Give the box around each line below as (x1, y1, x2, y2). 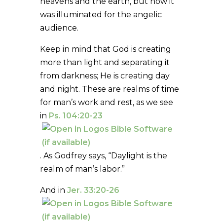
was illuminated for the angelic (39, 9, 162, 19)
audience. (39, 23, 78, 33)
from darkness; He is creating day (39, 71, 170, 80)
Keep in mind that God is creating (39, 44, 171, 54)
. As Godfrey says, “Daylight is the (39, 150, 167, 160)
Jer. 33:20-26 (67, 185, 119, 195)
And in (39, 185, 67, 195)
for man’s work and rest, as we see (39, 97, 173, 107)
